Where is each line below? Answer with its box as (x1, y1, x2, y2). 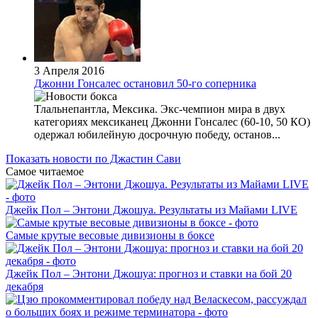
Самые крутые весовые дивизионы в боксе (6, 229, 214, 241)
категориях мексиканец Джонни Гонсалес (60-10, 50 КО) (34, 115, 310, 128)
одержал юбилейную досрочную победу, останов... (34, 128, 280, 141)
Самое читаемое (6, 165, 84, 177)
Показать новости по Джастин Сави (6, 152, 181, 165)
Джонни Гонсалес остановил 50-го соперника (34, 77, 256, 89)
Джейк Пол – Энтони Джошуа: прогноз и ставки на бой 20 (6, 267, 292, 280)
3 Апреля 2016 (34, 64, 104, 77)
